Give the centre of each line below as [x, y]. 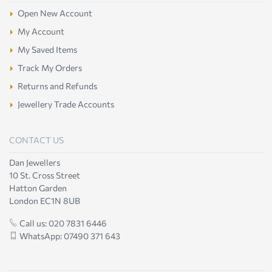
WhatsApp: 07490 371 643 [69, 236]
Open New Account [55, 13]
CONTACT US [36, 140]
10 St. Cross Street [45, 175]
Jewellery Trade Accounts [66, 104]
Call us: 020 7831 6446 [62, 223]
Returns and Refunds [57, 86]
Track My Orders [50, 68]
